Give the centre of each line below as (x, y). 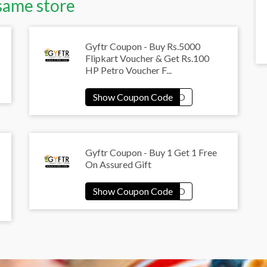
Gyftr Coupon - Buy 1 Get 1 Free (151, 153)
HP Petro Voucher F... (128, 70)
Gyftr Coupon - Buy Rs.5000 (143, 46)
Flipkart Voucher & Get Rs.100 (147, 58)
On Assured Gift (118, 164)
